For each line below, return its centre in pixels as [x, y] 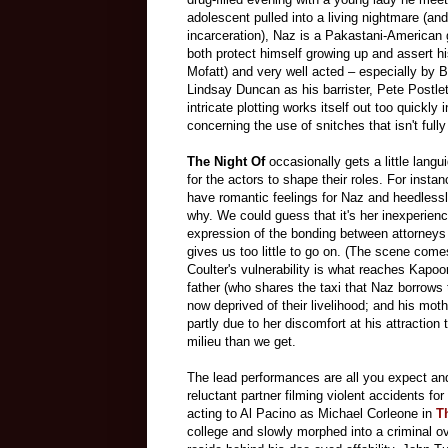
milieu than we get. [241, 342]
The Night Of [226, 162]
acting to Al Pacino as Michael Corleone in [311, 414]
